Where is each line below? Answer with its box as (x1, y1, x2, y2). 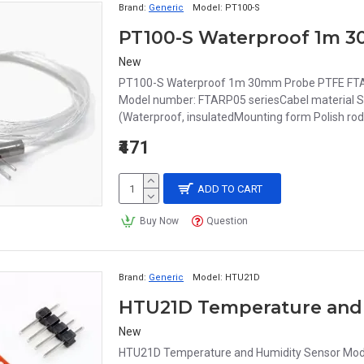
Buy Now (139, 215, 179, 227)
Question (206, 215, 249, 227)
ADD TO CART (197, 182, 263, 195)
